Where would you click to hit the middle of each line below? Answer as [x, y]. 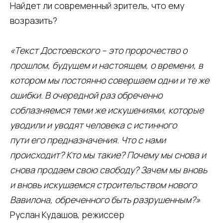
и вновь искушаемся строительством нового [103, 185]
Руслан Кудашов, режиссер [67, 215]
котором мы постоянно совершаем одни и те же [110, 80]
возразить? [34, 21]
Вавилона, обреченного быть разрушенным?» [105, 200]
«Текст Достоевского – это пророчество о [99, 51]
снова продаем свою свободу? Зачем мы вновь [109, 170]
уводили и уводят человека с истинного [93, 125]
